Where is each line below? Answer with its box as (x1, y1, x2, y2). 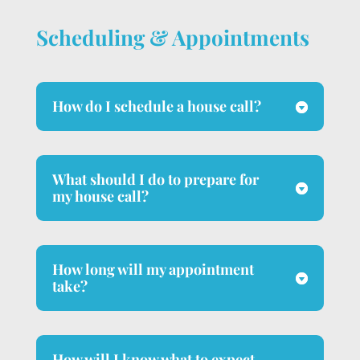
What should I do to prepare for (51, 170, 259, 190)
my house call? (51, 186, 149, 207)
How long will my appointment (51, 260, 254, 280)
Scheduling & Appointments (35, 23, 309, 52)
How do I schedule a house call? (51, 96, 261, 117)
